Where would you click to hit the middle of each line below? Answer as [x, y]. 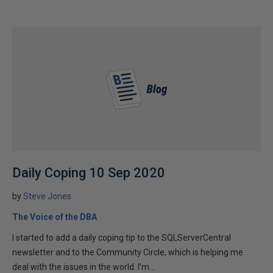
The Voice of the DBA [55, 217]
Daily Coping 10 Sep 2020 [89, 173]
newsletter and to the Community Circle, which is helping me [128, 252]
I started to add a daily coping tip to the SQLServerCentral [122, 238]
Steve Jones [47, 196]
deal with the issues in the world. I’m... [83, 267]
